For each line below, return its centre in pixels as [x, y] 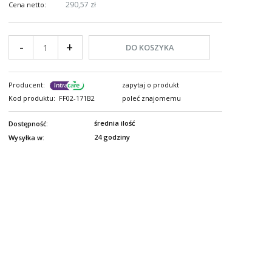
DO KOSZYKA [149, 47]
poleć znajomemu [151, 98]
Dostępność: [28, 123]
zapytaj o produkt [151, 85]
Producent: [27, 85]
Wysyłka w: [26, 137]
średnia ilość [114, 123]
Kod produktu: [32, 98]
